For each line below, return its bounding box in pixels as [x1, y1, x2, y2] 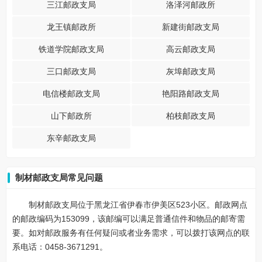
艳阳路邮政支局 [162, 89, 219, 98]
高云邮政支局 [166, 44, 215, 54]
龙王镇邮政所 [47, 22, 96, 32]
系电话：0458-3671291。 [12, 242, 108, 251]
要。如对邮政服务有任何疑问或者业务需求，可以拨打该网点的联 [12, 228, 250, 237]
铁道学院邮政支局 [39, 44, 104, 54]
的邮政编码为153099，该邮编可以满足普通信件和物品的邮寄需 [12, 214, 245, 223]
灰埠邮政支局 [166, 67, 215, 76]
